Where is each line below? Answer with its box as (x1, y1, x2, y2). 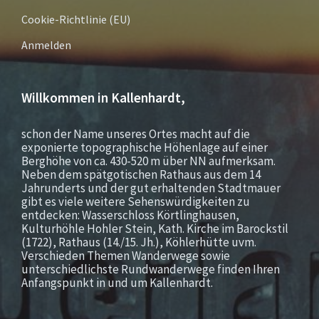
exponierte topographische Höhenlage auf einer (21, 140, 268, 155)
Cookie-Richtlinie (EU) (21, 12, 130, 26)
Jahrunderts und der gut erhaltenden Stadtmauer (21, 180, 281, 196)
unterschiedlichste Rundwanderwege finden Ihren (21, 261, 280, 277)
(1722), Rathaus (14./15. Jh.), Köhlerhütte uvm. (21, 234, 256, 250)
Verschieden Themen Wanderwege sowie (21, 248, 230, 263)
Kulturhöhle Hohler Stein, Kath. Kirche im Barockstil (21, 221, 288, 236)
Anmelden (21, 38, 71, 52)
